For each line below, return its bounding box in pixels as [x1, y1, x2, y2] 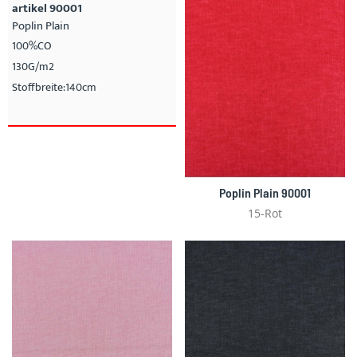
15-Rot [248, 206, 282, 222]
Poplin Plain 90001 [219, 185, 311, 201]
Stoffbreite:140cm [12, 78, 96, 96]
